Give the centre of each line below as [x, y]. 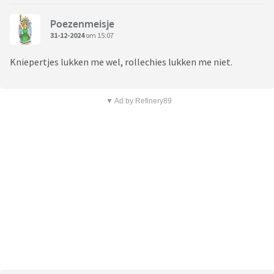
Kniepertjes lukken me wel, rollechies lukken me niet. [121, 62]
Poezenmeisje [82, 24]
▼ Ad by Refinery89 [139, 101]
